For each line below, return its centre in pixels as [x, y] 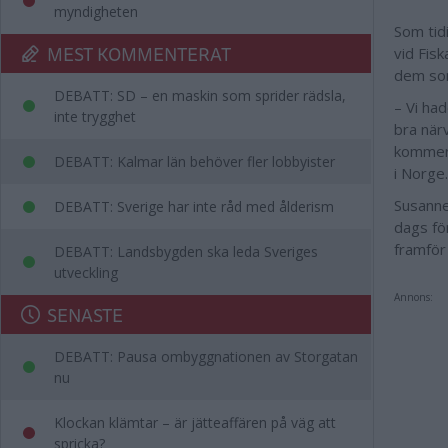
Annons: [413, 297]
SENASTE [85, 314]
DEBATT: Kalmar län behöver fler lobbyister [194, 161]
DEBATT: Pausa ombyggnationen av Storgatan [206, 356]
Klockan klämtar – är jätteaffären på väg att [195, 422]
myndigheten [96, 11]
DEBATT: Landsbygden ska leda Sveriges [186, 251]
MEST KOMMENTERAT [139, 53]
